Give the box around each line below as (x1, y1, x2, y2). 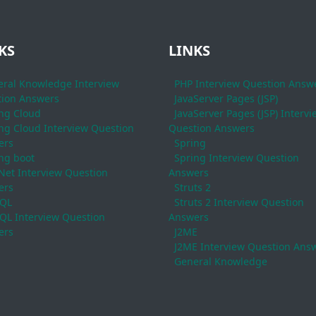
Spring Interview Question (174, 151, 299, 164)
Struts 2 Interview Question (174, 195, 304, 209)
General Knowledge (174, 255, 267, 268)
